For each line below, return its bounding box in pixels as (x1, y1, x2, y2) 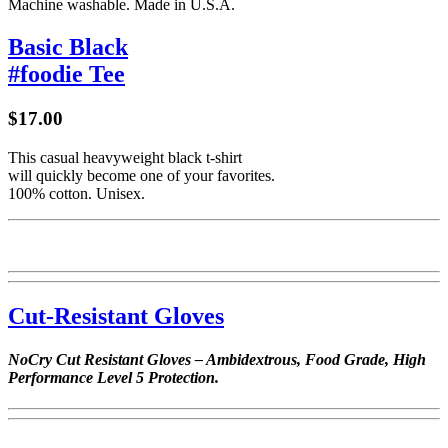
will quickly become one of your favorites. (8, 166, 275, 184)
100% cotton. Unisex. (8, 184, 145, 202)
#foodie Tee (8, 61, 125, 87)
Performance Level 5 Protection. (8, 368, 219, 386)
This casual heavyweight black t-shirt (8, 148, 242, 166)
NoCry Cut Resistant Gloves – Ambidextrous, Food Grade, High (8, 350, 426, 368)
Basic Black (8, 34, 128, 60)
